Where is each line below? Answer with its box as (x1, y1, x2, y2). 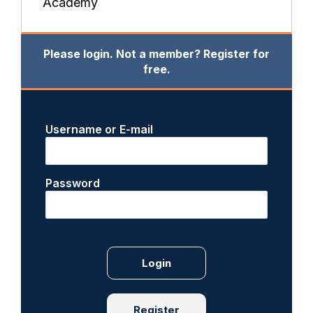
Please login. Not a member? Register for (43, 46, 270, 61)
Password (45, 176, 101, 191)
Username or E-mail (45, 122, 154, 137)
